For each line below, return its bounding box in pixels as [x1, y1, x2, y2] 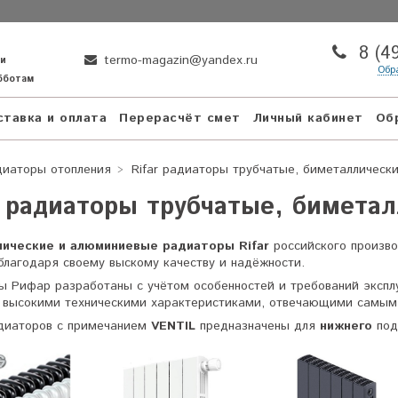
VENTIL [151, 316, 195, 335]
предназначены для [195, 316, 320, 335]
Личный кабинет [252, 109, 363, 128]
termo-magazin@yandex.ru [99, 51, 259, 69]
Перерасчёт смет [119, 109, 241, 128]
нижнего [320, 316, 372, 335]
